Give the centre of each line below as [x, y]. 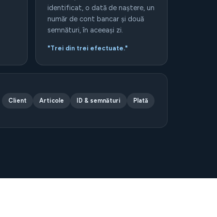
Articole [52, 100]
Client [17, 100]
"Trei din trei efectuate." [88, 48]
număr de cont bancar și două [96, 19]
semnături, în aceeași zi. [85, 30]
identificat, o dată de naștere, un [101, 8]
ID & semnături [99, 100]
